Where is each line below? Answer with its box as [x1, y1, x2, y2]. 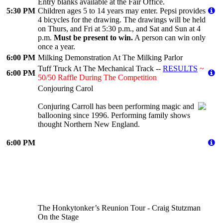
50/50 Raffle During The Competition [38, 73, 157, 82]
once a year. [38, 42, 75, 51]
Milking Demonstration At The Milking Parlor [38, 53, 183, 62]
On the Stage [38, 212, 79, 221]
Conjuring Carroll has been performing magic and [38, 102, 194, 111]
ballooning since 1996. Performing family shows [38, 111, 190, 119]
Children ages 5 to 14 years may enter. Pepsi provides [38, 6, 206, 15]
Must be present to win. [54, 33, 133, 42]
